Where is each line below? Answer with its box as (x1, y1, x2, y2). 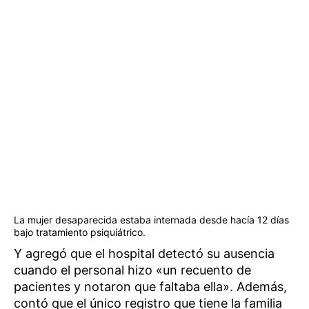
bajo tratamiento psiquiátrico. (14, 226, 146, 239)
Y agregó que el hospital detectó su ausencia (14, 246, 275, 261)
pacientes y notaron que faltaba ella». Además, (14, 279, 287, 295)
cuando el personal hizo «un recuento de (14, 263, 251, 278)
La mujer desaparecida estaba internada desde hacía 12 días (14, 214, 289, 226)
